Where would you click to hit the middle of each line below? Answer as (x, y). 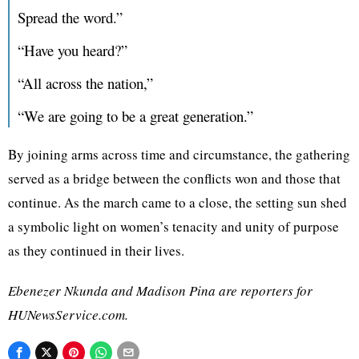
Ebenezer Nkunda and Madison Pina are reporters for (160, 291)
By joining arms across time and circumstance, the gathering (179, 155)
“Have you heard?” (73, 50)
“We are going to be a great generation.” (135, 116)
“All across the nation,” (85, 83)
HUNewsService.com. (68, 315)
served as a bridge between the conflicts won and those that (174, 179)
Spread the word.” (70, 18)
